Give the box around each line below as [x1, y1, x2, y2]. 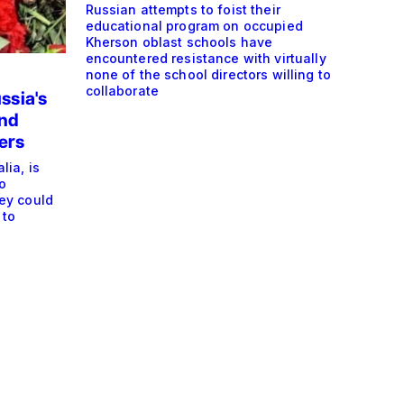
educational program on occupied [85, 18, 303, 34]
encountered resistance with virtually [85, 50, 326, 67]
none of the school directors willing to [85, 67, 331, 83]
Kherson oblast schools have [85, 34, 273, 50]
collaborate [85, 83, 160, 99]
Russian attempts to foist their [85, 2, 280, 18]
